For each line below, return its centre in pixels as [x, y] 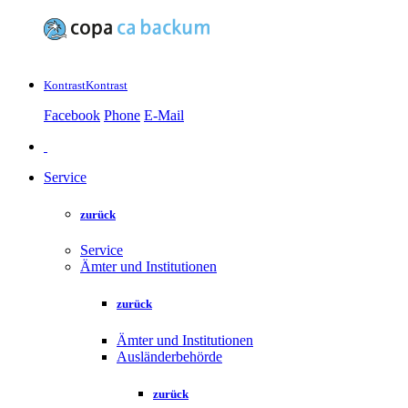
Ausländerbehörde [169, 356]
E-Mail [164, 115]
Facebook [72, 115]
